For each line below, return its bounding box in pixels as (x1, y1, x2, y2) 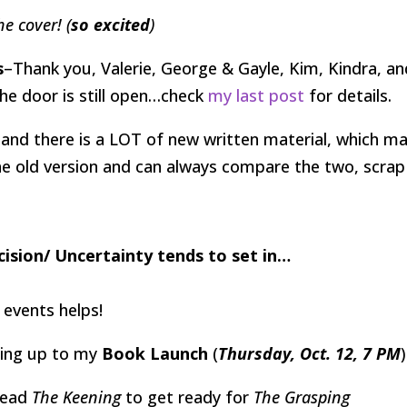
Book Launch (102, 342, 209, 364)
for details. (304, 84, 392, 106)
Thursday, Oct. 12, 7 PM (218, 342, 402, 364)
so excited (71, 13, 151, 35)
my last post (208, 84, 305, 106)
